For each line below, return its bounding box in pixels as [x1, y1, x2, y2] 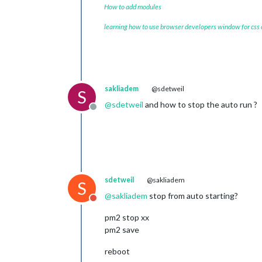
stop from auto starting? [147, 191, 238, 201]
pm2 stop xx [105, 212, 149, 223]
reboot [105, 246, 130, 257]
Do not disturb [92, 198, 151, 210]
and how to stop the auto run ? [143, 99, 257, 110]
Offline [92, 107, 121, 119]
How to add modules [104, 2, 161, 12]
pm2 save [105, 225, 139, 235]
